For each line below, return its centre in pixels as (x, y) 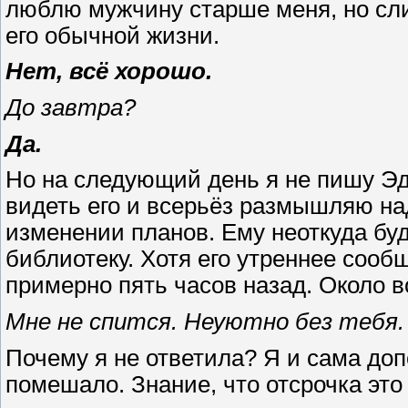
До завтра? (71, 107)
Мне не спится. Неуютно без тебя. (205, 321)
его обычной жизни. (112, 35)
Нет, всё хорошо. (109, 71)
